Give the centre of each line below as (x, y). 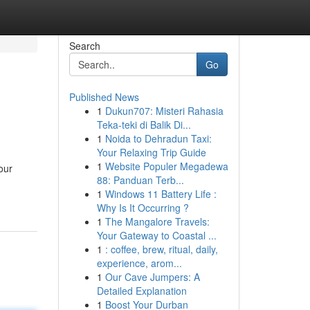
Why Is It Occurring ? (143, 208)
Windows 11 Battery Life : (161, 194)
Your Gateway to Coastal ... (156, 235)
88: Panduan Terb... (140, 180)
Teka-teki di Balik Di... (144, 125)
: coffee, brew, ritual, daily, (161, 249)
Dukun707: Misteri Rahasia (164, 111)
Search (84, 46)
